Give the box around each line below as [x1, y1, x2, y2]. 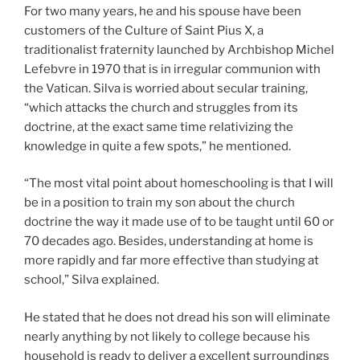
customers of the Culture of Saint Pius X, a [24, 22, 264, 38]
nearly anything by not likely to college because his [24, 329, 310, 344]
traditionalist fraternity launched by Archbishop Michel [24, 42, 334, 57]
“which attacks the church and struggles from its [24, 100, 298, 115]
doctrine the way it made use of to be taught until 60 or [24, 215, 334, 230]
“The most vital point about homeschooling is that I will [24, 176, 333, 191]
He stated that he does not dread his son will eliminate [24, 309, 330, 325]
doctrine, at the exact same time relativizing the [24, 119, 293, 134]
